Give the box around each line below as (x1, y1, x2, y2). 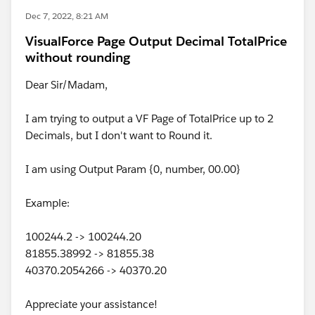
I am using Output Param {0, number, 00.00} (25, 162, 240, 176)
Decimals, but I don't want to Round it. (25, 129, 212, 142)
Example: (25, 196, 70, 210)
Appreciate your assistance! (25, 297, 157, 311)
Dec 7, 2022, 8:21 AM (25, 10, 108, 22)
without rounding (25, 49, 130, 65)
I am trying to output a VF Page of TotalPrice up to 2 (25, 112, 274, 125)
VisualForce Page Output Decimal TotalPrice (25, 33, 287, 49)
